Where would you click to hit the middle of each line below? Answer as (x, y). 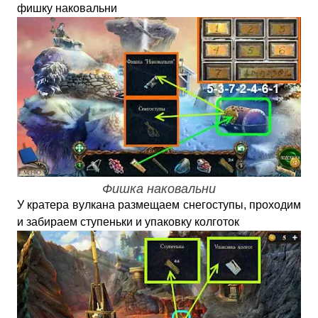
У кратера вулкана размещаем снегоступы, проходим (159, 205)
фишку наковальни (67, 8)
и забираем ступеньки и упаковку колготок (128, 222)
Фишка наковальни (159, 189)
